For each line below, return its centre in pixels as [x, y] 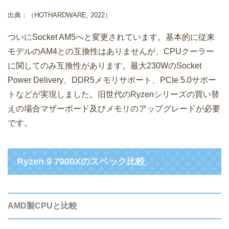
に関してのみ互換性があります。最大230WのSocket [105, 66]
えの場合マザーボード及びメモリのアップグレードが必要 [114, 109]
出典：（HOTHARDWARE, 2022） [60, 15]
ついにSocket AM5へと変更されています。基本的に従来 [111, 37]
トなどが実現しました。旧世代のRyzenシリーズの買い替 [113, 95]
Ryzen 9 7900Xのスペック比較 [81, 162]
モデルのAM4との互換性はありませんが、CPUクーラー [111, 52]
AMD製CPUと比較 [42, 206]
